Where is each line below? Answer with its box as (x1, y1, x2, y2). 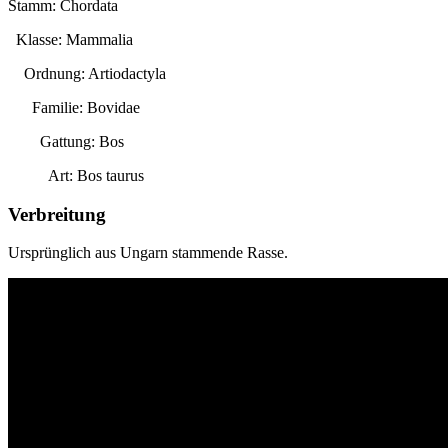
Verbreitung (8, 203, 106, 225)
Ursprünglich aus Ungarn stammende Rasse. (8, 244, 288, 262)
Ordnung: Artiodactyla (8, 65, 166, 83)
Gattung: (8, 133, 99, 151)
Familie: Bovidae (8, 99, 140, 117)
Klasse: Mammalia (8, 31, 133, 49)
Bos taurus (77, 167, 144, 185)
